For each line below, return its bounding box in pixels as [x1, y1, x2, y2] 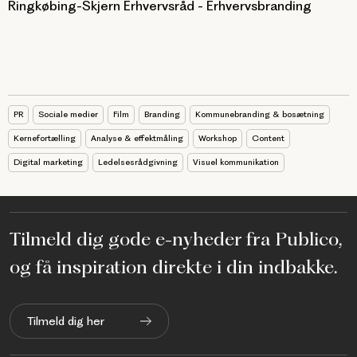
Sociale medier [38, 109, 98, 120]
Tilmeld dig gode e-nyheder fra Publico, [10, 228, 342, 251]
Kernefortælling [14, 133, 76, 144]
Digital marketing [14, 157, 83, 168]
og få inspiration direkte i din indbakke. [10, 256, 338, 279]
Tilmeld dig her [27, 314, 104, 329]
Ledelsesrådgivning [98, 157, 178, 168]
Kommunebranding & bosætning [195, 109, 324, 120]
